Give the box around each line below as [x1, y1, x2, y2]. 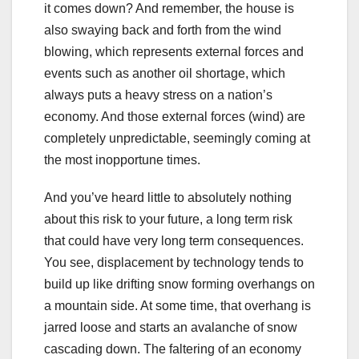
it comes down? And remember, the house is [44, 2, 294, 16]
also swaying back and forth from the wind [44, 23, 281, 38]
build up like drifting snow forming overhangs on [44, 277, 315, 292]
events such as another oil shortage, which [44, 67, 285, 81]
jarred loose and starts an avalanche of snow [44, 321, 297, 335]
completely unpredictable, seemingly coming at [44, 131, 310, 146]
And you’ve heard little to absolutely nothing [44, 191, 292, 205]
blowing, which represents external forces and [44, 45, 304, 59]
